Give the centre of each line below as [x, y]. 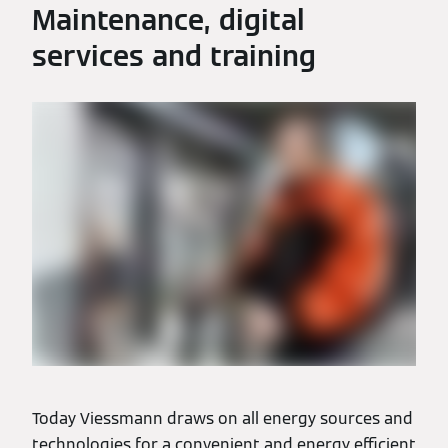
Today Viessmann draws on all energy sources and [222, 418]
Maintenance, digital [168, 20]
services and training [174, 56]
